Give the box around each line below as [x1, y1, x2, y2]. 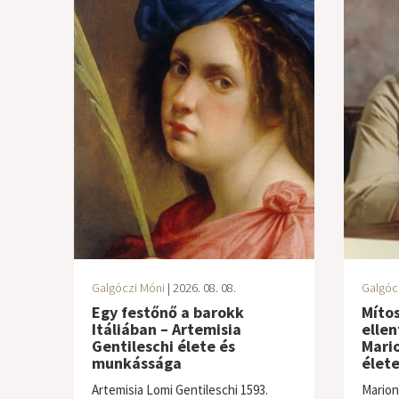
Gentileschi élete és [91, 336, 235, 356]
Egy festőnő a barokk [91, 302, 244, 322]
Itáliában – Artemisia [91, 319, 241, 339]
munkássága [91, 353, 182, 373]
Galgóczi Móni [91, 280, 165, 296]
